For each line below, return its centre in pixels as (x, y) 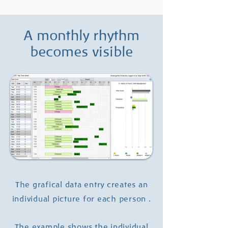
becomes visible (81, 52)
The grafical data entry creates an (81, 185)
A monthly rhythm (81, 36)
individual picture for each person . (81, 199)
